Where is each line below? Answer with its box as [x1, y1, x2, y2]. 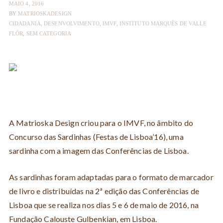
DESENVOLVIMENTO [44, 20, 100, 26]
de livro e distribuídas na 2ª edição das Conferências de [8, 186, 199, 196]
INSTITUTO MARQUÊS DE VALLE [119, 20, 207, 26]
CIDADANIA [8, 20, 41, 26]
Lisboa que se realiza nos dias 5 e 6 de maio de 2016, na [8, 200, 199, 210]
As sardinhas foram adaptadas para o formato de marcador [8, 172, 214, 182]
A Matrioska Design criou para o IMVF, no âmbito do [8, 118, 193, 127]
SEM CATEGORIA [26, 30, 72, 36]
